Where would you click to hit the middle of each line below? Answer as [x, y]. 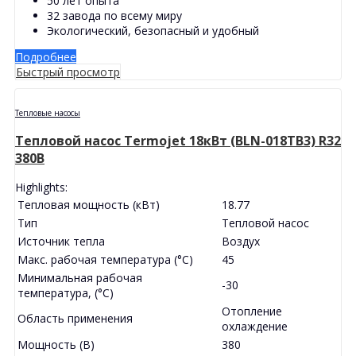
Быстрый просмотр [68, 72]
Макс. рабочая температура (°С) [105, 259]
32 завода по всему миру [114, 15]
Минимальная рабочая [80, 277]
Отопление [252, 311]
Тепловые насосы [48, 112]
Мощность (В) [56, 344]
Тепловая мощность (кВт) [89, 204]
